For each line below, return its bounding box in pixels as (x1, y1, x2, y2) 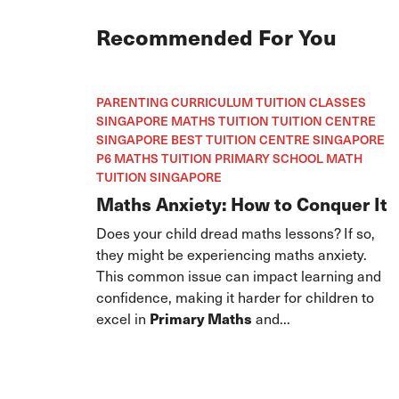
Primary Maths (149, 307, 256, 330)
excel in (95, 307, 150, 330)
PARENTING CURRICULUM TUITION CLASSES (95, 93, 366, 112)
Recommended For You (95, 20, 337, 53)
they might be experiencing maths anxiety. (95, 243, 367, 265)
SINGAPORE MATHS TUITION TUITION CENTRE (95, 111, 376, 131)
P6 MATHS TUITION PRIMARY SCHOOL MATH (95, 149, 362, 168)
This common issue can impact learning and (95, 265, 381, 287)
